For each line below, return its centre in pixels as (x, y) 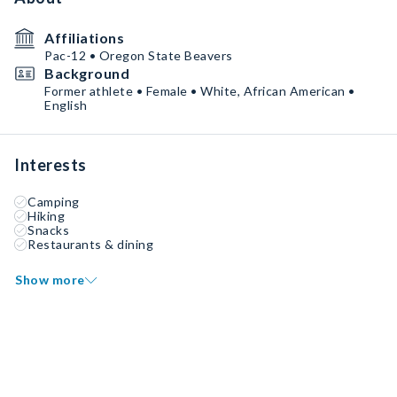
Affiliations (84, 38)
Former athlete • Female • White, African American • (200, 91)
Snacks (48, 230)
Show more (50, 280)
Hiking (46, 216)
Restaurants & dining (90, 244)
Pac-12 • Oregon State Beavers (139, 55)
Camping (54, 202)
